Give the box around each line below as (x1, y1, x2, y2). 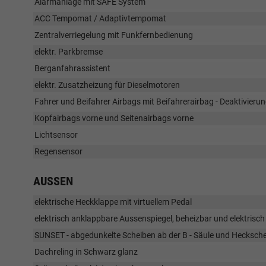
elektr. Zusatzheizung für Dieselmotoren (34, 80, 180, 90)
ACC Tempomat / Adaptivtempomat (34, 14, 166, 24)
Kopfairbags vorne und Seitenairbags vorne (34, 113, 194, 123)
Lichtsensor (34, 130, 78, 140)
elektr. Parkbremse (34, 47, 103, 57)
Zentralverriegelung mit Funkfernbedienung (34, 30, 193, 40)
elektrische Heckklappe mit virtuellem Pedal (34, 197, 192, 207)
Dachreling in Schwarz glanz (34, 247, 138, 257)
